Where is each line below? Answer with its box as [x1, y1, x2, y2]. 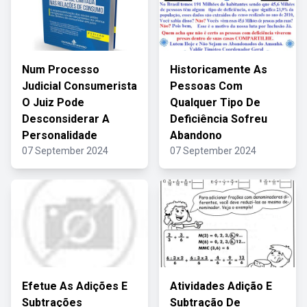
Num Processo [22, 63, 99, 76]
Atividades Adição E [170, 280, 272, 293]
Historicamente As [170, 63, 267, 76]
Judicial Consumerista [22, 79, 137, 93]
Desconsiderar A [22, 112, 110, 125]
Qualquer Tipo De [170, 96, 260, 109]
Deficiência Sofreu [170, 112, 267, 125]
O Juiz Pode [22, 96, 84, 109]
